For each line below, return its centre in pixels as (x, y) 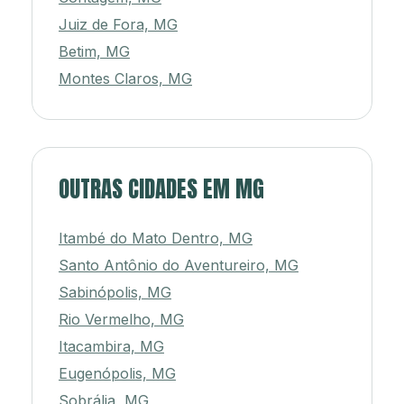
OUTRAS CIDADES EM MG (161, 189)
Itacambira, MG (111, 347)
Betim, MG (94, 52)
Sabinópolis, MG (115, 293)
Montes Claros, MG (125, 79)
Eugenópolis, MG (117, 374)
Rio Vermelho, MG (121, 320)
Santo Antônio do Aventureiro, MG (179, 266)
